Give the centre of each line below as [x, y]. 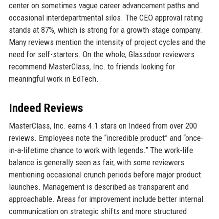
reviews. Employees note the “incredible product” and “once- [106, 138]
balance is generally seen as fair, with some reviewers [96, 163]
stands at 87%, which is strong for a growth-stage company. [105, 30]
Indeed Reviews [46, 108]
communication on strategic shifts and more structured [98, 211]
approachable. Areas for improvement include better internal [106, 199]
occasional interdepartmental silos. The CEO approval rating [106, 18]
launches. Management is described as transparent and [99, 187]
